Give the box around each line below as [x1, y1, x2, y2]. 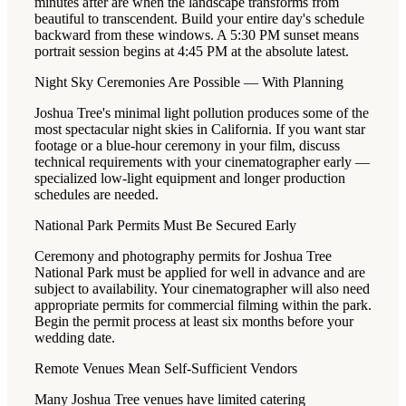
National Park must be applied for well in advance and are [34, 265, 365, 281]
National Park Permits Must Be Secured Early [34, 217, 296, 234]
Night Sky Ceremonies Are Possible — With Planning [34, 74, 343, 91]
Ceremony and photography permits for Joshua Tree [34, 248, 332, 265]
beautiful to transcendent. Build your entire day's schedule [34, 11, 364, 27]
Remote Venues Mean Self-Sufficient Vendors [34, 361, 297, 377]
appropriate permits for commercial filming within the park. [34, 297, 372, 314]
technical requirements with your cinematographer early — [34, 154, 370, 170]
